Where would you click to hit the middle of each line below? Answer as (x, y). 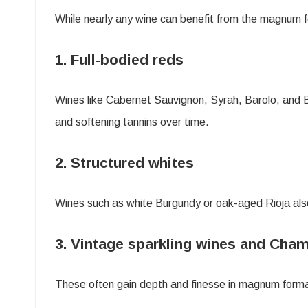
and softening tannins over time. (132, 122)
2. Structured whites (126, 162)
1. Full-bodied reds (121, 59)
